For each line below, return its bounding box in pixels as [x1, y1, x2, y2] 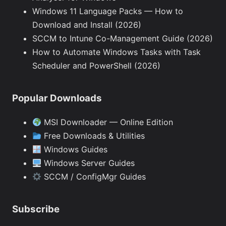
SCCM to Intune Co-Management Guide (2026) [32, 33, 213, 44]
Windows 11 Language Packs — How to [32, 6, 183, 17]
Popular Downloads [12, 92, 102, 104]
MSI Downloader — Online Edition [41, 117, 174, 127]
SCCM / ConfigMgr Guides [41, 171, 146, 182]
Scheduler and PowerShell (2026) [32, 61, 160, 71]
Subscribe [12, 203, 60, 215]
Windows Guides [41, 144, 108, 154]
